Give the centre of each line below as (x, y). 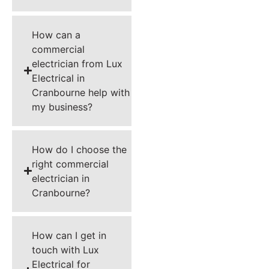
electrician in (61, 178)
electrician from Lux (77, 63)
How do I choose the (80, 149)
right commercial (71, 164)
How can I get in (69, 235)
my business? (62, 107)
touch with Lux (66, 249)
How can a (56, 35)
